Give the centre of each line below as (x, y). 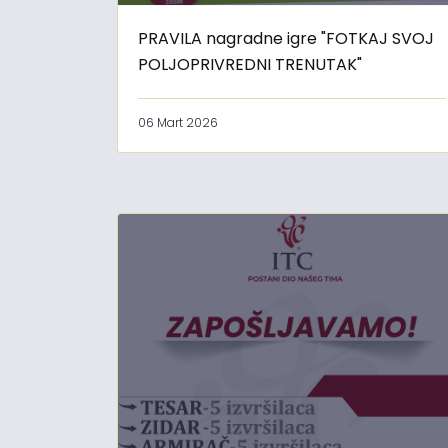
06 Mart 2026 (178, 123)
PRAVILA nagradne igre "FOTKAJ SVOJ (286, 39)
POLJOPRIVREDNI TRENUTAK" (250, 65)
